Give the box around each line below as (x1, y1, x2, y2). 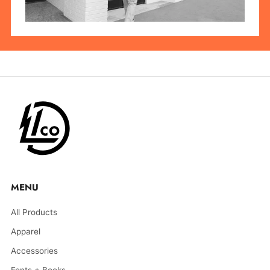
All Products (11, 207, 57, 218)
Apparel (11, 227, 40, 237)
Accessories (11, 246, 58, 256)
